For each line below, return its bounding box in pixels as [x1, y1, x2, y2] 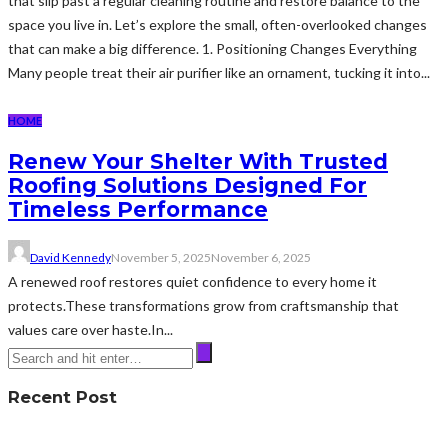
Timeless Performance [8, 197, 268, 223]
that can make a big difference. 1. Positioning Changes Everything [8, 39, 417, 57]
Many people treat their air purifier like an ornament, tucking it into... [8, 63, 430, 81]
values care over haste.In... [8, 320, 173, 338]
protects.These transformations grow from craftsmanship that [8, 296, 399, 314]
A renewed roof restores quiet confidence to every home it [8, 272, 377, 290]
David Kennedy [30, 249, 111, 265]
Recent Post [8, 387, 117, 408]
